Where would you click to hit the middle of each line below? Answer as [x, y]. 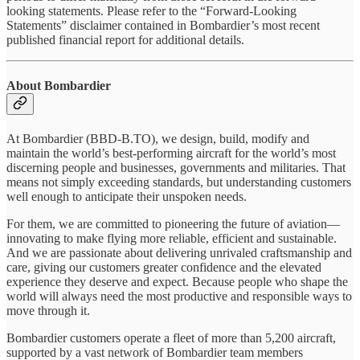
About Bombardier [60, 86]
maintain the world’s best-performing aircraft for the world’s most [171, 153]
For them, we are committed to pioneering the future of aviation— [173, 224]
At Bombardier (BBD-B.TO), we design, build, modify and [158, 139]
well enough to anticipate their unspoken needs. [129, 197]
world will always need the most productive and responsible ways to [179, 297]
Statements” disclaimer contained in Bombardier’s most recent [163, 25]
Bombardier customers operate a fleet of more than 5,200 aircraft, [171, 338]
